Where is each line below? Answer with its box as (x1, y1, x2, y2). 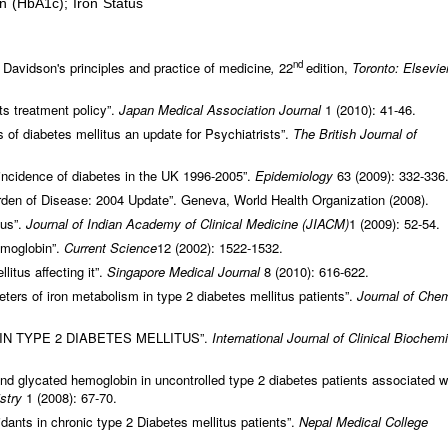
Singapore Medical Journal (107, 262, 264, 282)
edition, (306, 58, 352, 78)
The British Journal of (293, 124, 417, 144)
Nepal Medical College (299, 412, 428, 432)
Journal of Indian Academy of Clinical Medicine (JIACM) (26, 214, 349, 234)
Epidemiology (255, 166, 333, 186)
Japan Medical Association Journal (119, 100, 325, 120)
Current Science (64, 238, 157, 258)
